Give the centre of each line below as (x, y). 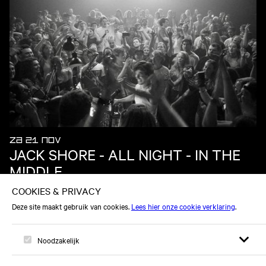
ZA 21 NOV (35, 140)
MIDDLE (36, 171)
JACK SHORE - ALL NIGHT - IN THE (125, 154)
